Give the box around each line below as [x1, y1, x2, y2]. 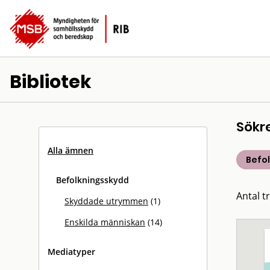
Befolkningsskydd [56, 174, 129, 186]
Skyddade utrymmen [64, 195, 148, 207]
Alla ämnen [48, 145, 93, 156]
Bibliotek [10, 69, 92, 95]
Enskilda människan [64, 216, 145, 228]
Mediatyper [48, 246, 95, 257]
